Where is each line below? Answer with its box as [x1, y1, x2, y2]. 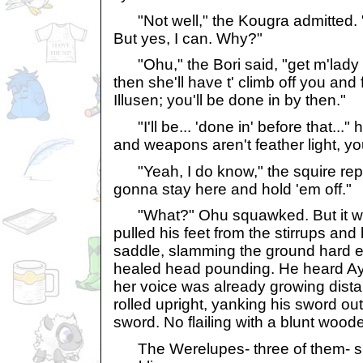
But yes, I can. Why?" [113, 29, 263, 47]
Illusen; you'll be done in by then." [113, 92, 346, 109]
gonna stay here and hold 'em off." [113, 180, 352, 198]
